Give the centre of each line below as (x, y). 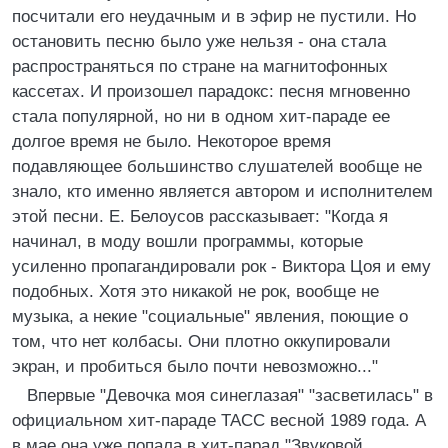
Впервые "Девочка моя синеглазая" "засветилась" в (230, 395)
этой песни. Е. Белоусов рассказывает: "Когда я (200, 216)
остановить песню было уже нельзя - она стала (199, 41)
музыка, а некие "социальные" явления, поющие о (210, 316)
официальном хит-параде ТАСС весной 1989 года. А (219, 420)
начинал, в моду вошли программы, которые (187, 241)
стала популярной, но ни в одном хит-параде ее (201, 116)
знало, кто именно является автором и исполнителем (222, 191)
